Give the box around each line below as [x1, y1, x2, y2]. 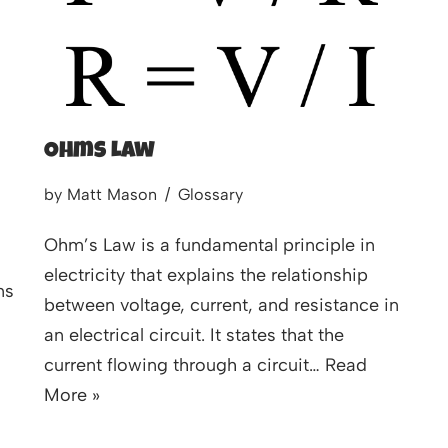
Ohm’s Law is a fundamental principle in [44, 234, 375, 257]
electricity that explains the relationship [44, 264, 368, 287]
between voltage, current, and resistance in [44, 294, 399, 317]
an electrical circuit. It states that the [44, 324, 344, 347]
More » [44, 384, 100, 407]
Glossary [178, 185, 243, 205]
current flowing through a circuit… [44, 354, 325, 377]
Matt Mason [67, 185, 157, 205]
